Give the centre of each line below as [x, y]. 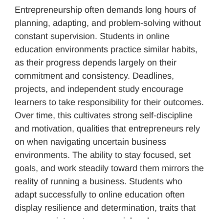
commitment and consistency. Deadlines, [94, 76]
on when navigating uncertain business [90, 142]
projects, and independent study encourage [99, 89]
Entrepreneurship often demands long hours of [105, 10]
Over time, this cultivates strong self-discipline [104, 116]
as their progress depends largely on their [96, 63]
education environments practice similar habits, [106, 50]
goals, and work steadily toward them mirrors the [109, 168]
